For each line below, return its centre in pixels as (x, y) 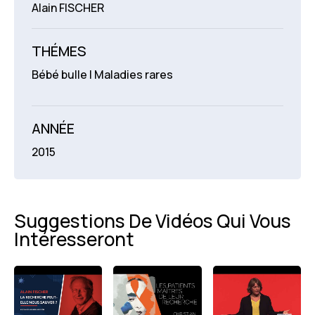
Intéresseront (74, 239)
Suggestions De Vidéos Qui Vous (153, 220)
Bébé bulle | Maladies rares (102, 74)
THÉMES (59, 51)
